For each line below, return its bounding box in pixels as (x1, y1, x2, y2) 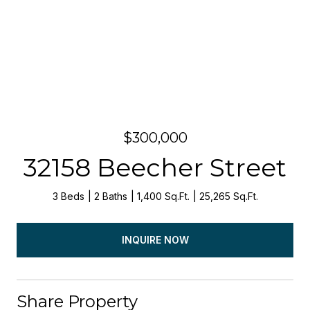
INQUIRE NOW (121, 233, 189, 246)
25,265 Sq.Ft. (199, 190, 258, 202)
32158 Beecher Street (24, 152, 286, 183)
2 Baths (93, 190, 127, 202)
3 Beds (52, 190, 84, 202)
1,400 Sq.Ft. (136, 190, 190, 202)
